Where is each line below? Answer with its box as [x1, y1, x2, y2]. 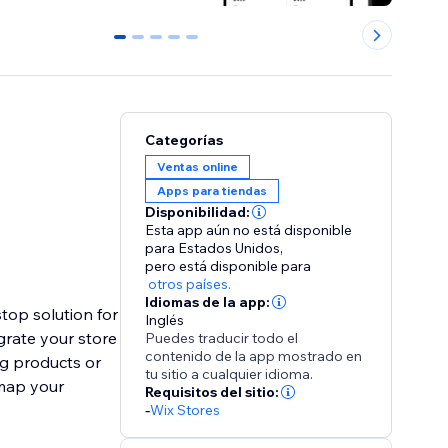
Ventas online [157, 159, 239, 175]
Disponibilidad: [145, 203, 251, 222]
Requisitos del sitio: [145, 383, 280, 402]
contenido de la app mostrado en [145, 347, 363, 366]
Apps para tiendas [157, 183, 268, 199]
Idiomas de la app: [145, 293, 271, 312]
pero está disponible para [145, 257, 312, 276]
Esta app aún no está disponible [145, 221, 353, 240]
